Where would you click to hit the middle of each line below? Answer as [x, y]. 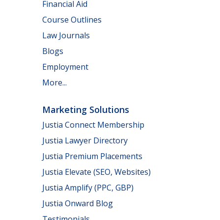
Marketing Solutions [86, 109]
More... [55, 82]
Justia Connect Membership [93, 125]
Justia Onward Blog [78, 203]
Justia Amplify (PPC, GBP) [88, 188]
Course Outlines [72, 19]
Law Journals [66, 35]
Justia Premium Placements [92, 156]
